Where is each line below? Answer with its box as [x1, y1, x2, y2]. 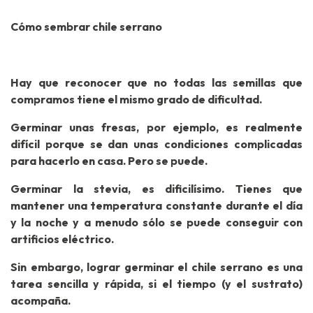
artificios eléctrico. [10, 232, 114, 247]
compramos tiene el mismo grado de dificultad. [10, 92, 262, 107]
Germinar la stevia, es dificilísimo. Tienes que [10, 182, 303, 196]
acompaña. [10, 293, 71, 308]
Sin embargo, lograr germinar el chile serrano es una [10, 260, 303, 275]
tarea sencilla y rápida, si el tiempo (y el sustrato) [10, 277, 303, 291]
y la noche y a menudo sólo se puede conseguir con [10, 215, 303, 230]
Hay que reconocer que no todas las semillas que [10, 75, 303, 90]
